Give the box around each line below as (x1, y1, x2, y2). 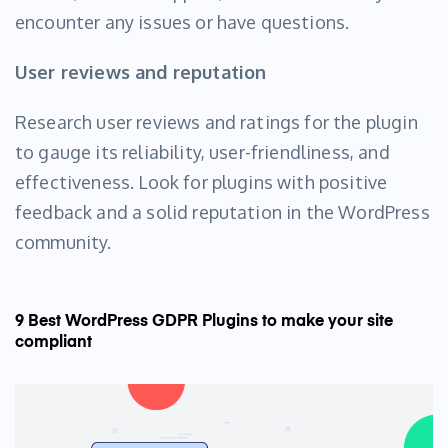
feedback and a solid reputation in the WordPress (15, 201, 430, 224)
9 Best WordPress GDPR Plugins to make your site (15, 314, 393, 331)
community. (15, 231, 112, 254)
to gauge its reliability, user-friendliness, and (15, 141, 390, 164)
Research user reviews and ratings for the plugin (15, 111, 418, 134)
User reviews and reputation (15, 61, 267, 84)
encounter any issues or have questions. (15, 11, 350, 34)
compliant (15, 335, 92, 352)
